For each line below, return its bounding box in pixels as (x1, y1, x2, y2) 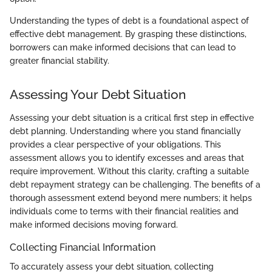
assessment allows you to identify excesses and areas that (10, 152, 244, 163)
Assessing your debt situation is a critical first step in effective (10, 112, 254, 123)
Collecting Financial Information (10, 241, 155, 253)
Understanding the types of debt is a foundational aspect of (10, 16, 249, 26)
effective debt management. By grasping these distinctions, (10, 29, 246, 39)
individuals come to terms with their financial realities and (10, 206, 239, 216)
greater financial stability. (10, 56, 109, 66)
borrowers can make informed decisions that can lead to (10, 42, 236, 53)
